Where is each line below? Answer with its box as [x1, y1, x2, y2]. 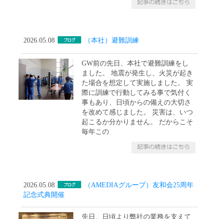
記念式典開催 [23, 191, 65, 198]
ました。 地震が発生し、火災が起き [82, 69, 194, 77]
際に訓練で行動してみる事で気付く [82, 88, 192, 96]
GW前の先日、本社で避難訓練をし [82, 59, 189, 67]
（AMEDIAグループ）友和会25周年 [84, 181, 194, 189]
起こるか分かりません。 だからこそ [82, 118, 194, 126]
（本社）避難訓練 [84, 37, 139, 44]
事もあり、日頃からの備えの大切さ [82, 98, 192, 106]
